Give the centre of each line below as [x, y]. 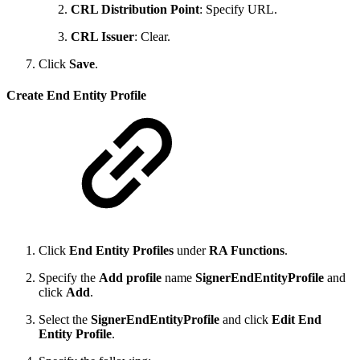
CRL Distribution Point [135, 9]
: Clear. [152, 36]
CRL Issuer [102, 36]
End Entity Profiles [121, 251]
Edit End [297, 320]
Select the [65, 320]
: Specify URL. [238, 9]
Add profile [130, 278]
